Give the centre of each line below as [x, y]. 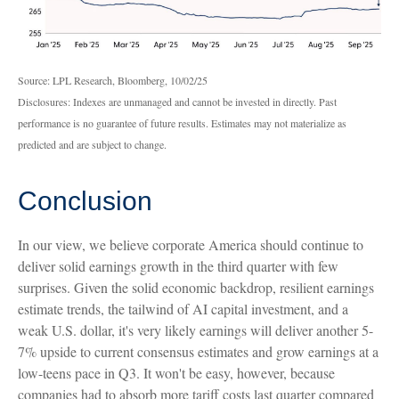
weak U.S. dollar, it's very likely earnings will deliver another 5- [195, 330]
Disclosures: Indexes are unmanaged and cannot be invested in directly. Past [177, 101]
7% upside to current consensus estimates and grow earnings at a [198, 351]
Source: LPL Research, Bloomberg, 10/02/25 [113, 80]
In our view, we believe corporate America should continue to [191, 244]
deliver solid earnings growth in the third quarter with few [178, 265]
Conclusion [85, 200]
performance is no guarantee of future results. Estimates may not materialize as [182, 122]
